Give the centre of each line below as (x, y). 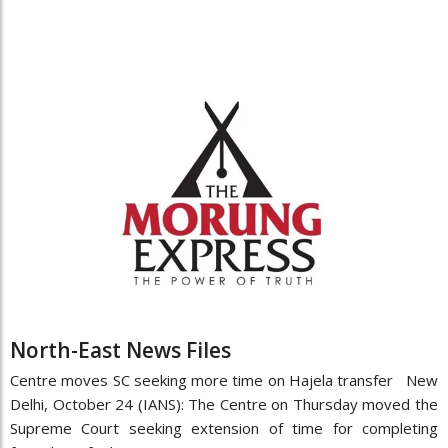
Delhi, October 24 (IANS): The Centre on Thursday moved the (224, 404)
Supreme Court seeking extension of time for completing (224, 428)
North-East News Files (120, 350)
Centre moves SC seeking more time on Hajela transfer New (224, 380)
